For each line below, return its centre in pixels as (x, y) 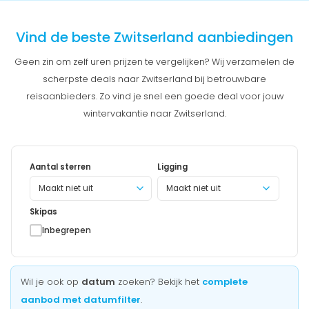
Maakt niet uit (193, 188)
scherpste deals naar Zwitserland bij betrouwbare (154, 79)
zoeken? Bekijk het (159, 281)
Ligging (172, 167)
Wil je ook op (51, 281)
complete (225, 281)
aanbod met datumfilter (81, 299)
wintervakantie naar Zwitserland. (154, 113)
